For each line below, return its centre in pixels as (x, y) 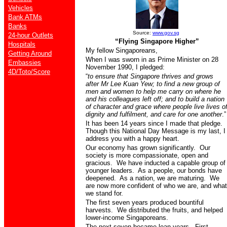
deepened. (101, 178)
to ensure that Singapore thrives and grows (150, 76)
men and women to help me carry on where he (153, 91)
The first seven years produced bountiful (145, 202)
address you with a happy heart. (133, 139)
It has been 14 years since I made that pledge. (154, 123)
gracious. (100, 163)
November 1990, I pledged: (125, 67)
